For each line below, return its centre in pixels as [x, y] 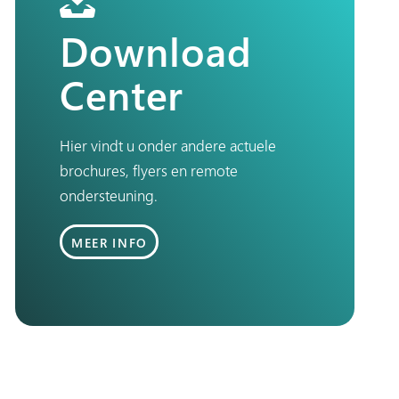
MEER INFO [110, 242]
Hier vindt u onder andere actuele [168, 146]
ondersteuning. [109, 196]
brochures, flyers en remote [149, 171]
